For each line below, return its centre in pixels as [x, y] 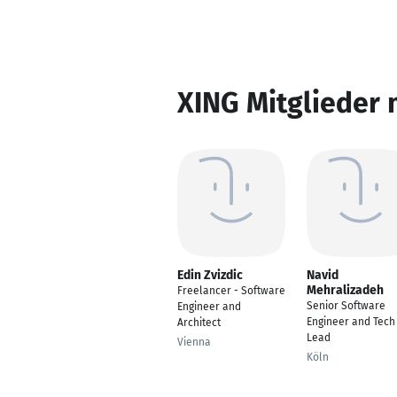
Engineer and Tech [351, 322]
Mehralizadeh [345, 290]
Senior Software [346, 306]
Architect [199, 323]
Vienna [194, 342]
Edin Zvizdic [210, 275]
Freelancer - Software [231, 291]
